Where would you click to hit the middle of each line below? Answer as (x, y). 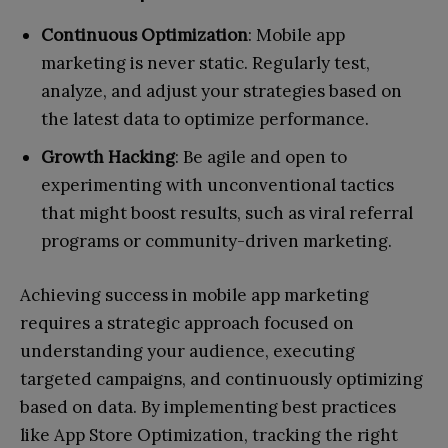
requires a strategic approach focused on (187, 322)
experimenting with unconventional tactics (217, 184)
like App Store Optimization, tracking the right (209, 434)
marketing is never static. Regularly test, (205, 62)
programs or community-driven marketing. (216, 240)
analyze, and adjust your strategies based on (221, 90)
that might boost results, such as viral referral (227, 212)
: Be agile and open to (261, 156)
